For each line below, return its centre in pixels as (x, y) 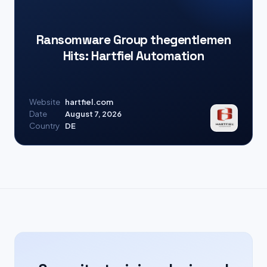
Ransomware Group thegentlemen (133, 39)
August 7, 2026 (93, 114)
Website (45, 102)
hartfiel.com (89, 102)
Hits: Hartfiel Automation (133, 55)
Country (44, 126)
